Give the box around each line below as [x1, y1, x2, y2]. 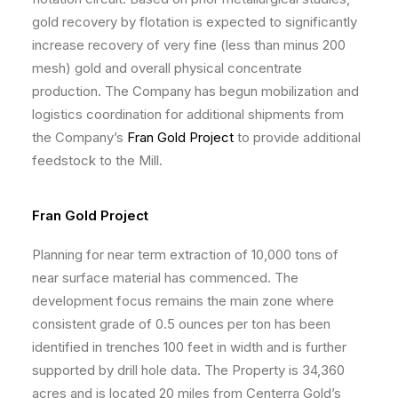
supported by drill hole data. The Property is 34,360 [32, 362, 345, 378]
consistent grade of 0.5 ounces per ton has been [32, 315, 330, 332]
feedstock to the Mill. [32, 152, 163, 169]
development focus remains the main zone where [32, 292, 334, 309]
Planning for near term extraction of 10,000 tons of [32, 246, 338, 263]
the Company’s [32, 129, 127, 146]
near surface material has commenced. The [32, 269, 298, 286]
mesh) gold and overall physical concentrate [32, 60, 302, 76]
